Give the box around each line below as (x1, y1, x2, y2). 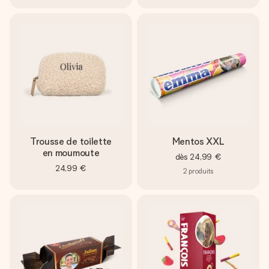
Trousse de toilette (30, 136, 112, 147)
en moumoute (42, 147, 100, 159)
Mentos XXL (172, 136, 225, 147)
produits (189, 166, 213, 175)
